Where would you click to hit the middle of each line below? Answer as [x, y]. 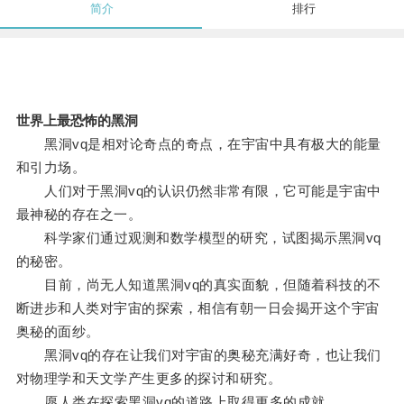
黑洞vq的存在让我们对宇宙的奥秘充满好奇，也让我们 [198, 355]
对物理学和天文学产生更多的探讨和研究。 [149, 379]
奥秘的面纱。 [58, 332]
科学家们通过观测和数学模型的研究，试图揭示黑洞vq [198, 238]
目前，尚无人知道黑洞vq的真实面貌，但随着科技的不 [198, 285]
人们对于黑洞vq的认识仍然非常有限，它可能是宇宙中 [198, 191]
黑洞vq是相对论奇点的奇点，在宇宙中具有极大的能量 [198, 144]
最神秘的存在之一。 [79, 215]
